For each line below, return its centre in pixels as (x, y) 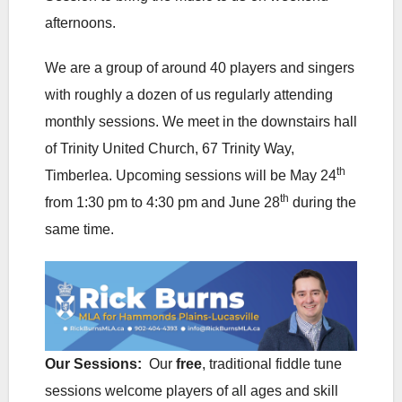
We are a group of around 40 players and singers (200, 68)
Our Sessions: (93, 364)
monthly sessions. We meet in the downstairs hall (201, 122)
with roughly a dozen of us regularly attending (189, 95)
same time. (79, 230)
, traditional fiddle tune (272, 364)
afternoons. (80, 23)
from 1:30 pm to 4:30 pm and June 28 (162, 203)
